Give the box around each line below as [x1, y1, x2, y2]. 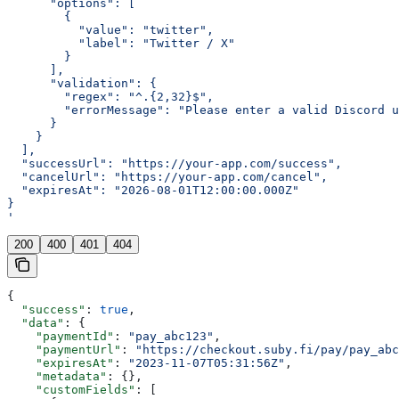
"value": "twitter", [7, 23, 214, 37]
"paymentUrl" [7, 343, 121, 357]
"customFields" [7, 383, 135, 397]
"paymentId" [7, 330, 114, 344]
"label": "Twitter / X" [7, 37, 235, 51]
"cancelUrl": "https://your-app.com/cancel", [7, 170, 328, 184]
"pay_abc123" [128, 330, 214, 344]
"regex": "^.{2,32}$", [7, 90, 214, 104]
